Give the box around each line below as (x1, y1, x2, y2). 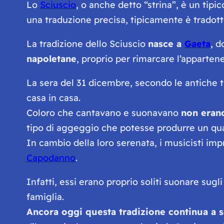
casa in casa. (26, 91, 80, 103)
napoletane (26, 52, 76, 64)
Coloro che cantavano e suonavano (26, 106, 181, 118)
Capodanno (26, 151, 75, 163)
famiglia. (26, 190, 64, 202)
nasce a (147, 37, 184, 49)
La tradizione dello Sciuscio (26, 37, 148, 49)
